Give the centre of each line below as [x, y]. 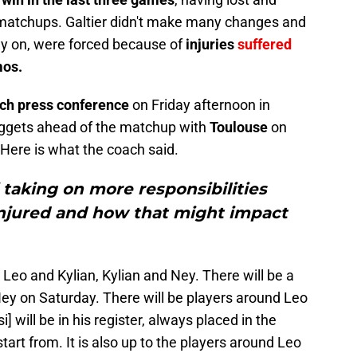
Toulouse [240, 127]
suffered [265, 45]
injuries [210, 45]
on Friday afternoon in [201, 105]
